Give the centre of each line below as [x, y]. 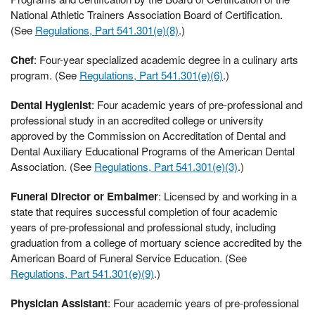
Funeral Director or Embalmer [84, 197]
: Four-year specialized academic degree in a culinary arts [166, 60]
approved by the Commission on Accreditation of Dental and [148, 136]
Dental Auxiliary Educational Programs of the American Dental [153, 151]
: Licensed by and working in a [227, 196]
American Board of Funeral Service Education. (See [129, 258]
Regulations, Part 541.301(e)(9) [82, 274]
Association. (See [52, 167]
